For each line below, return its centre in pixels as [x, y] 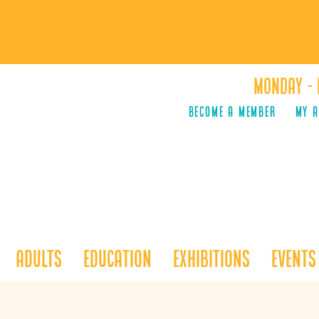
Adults [39, 258]
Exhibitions [211, 258]
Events [294, 258]
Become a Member [232, 111]
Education [117, 258]
